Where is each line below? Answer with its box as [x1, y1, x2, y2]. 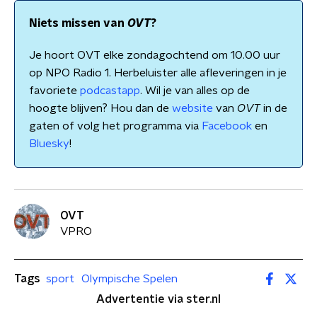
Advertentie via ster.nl [96, 294, 221, 305]
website [172, 103, 213, 114]
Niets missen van [29, 18, 127, 29]
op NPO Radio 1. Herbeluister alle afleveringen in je [29, 67, 287, 79]
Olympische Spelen [81, 272, 178, 284]
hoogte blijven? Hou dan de [29, 103, 172, 114]
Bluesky [29, 138, 69, 149]
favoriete [29, 85, 80, 96]
